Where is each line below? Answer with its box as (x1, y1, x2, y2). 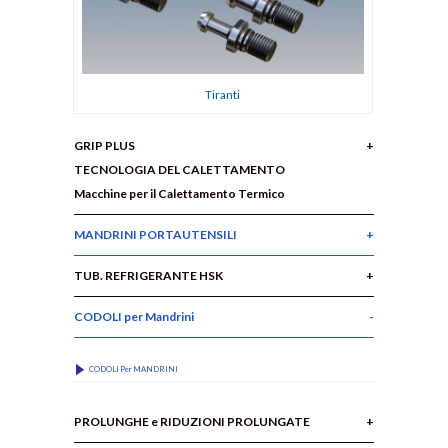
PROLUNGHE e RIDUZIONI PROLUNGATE (74, 414, 310, 430)
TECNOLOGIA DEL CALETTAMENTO (74, 161, 285, 177)
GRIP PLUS (74, 137, 135, 153)
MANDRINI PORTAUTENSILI (74, 226, 237, 242)
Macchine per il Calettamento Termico (74, 185, 285, 201)
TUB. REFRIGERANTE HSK (74, 267, 223, 283)
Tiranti (205, 86, 240, 102)
